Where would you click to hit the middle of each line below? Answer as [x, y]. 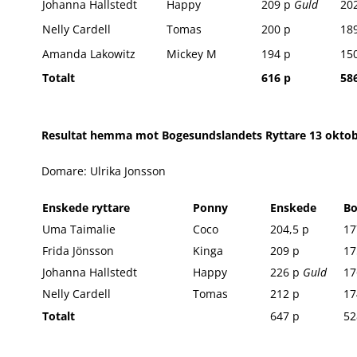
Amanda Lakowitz [89, 54]
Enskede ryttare [86, 208]
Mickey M [192, 54]
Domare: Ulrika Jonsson [104, 171]
